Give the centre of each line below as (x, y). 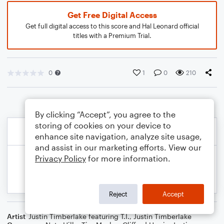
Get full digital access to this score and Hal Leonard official (112, 26)
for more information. (128, 158)
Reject (118, 194)
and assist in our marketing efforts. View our (118, 147)
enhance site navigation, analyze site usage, (118, 136)
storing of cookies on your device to (103, 125)
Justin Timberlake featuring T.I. (79, 216)
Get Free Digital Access (112, 15)
